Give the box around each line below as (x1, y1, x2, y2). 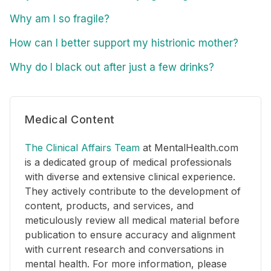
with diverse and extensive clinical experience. (25, 170, 235, 183)
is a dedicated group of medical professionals (25, 155, 232, 168)
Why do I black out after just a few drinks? (10, 60, 214, 73)
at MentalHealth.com (140, 141, 238, 154)
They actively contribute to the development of (25, 184, 241, 197)
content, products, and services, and (25, 199, 194, 212)
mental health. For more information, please (25, 257, 227, 270)
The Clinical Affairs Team (25, 141, 140, 154)
